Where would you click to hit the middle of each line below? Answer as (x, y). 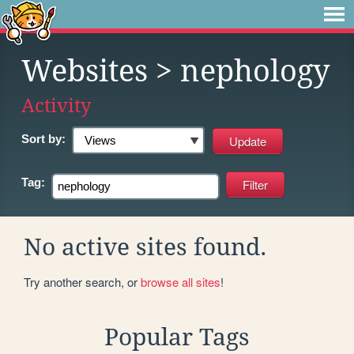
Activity (56, 105)
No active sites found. (145, 247)
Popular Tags (177, 337)
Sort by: (43, 139)
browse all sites (181, 281)
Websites (85, 71)
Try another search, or (82, 281)
